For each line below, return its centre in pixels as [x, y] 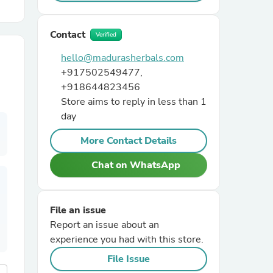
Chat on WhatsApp [136, 165]
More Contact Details [129, 141]
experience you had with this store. [127, 239]
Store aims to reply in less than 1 [134, 102]
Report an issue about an [105, 225]
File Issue [129, 259]
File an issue [78, 210]
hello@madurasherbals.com [122, 58]
